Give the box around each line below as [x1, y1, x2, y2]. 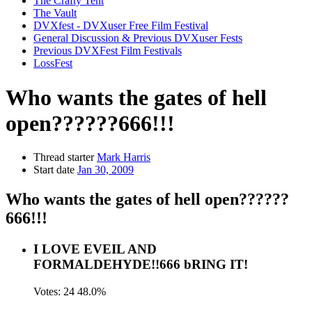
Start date [33, 164, 75, 176]
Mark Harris [97, 151, 150, 164]
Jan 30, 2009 [77, 164, 134, 176]
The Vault [33, 7, 77, 19]
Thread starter [33, 151, 94, 164]
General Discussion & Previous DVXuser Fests [33, 32, 242, 45]
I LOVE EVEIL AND [33, 242, 157, 257]
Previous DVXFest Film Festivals [33, 45, 182, 57]
